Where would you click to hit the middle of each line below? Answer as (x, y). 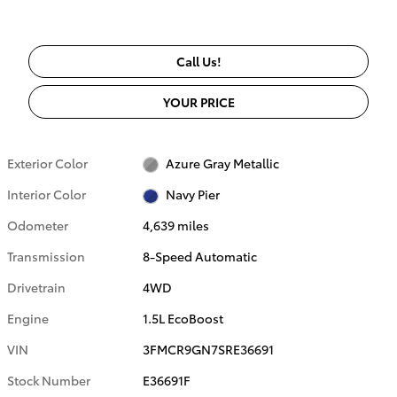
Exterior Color (47, 163)
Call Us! (198, 62)
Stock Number (49, 381)
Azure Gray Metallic (222, 163)
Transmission (46, 257)
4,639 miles (176, 226)
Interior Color (47, 194)
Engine (28, 319)
